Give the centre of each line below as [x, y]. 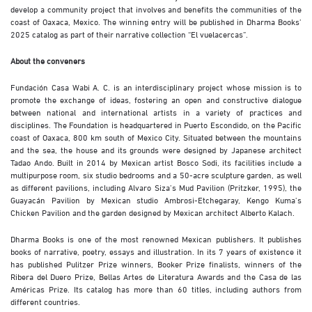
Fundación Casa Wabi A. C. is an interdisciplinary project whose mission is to [156, 87]
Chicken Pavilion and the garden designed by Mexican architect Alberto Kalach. [153, 212]
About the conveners [48, 60]
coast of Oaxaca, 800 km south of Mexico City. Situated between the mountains [156, 137]
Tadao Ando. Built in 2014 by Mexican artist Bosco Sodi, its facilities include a [156, 162]
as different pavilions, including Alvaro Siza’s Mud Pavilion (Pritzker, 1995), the [156, 187]
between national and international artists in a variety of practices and [156, 112]
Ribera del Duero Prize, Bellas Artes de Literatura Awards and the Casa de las [156, 276]
